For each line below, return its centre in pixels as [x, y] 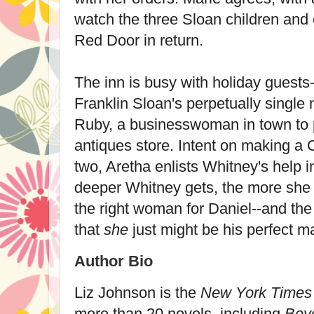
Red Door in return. [139, 40]
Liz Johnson [115, 292]
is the [178, 292]
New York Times [256, 292]
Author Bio [114, 261]
